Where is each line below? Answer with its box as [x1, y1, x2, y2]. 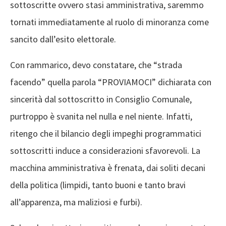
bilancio [61, 128, 90, 139]
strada [157, 59, 182, 71]
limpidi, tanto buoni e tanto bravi [63, 179, 186, 191]
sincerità [10, 93, 44, 105]
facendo [10, 76, 41, 88]
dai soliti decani [144, 162, 205, 174]
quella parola [45, 76, 98, 88]
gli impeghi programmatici [101, 128, 201, 139]
